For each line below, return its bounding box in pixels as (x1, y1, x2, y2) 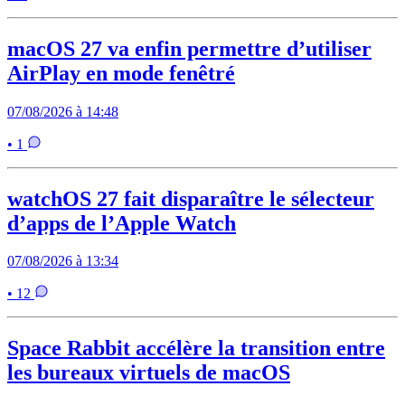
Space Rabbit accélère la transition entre (7, 336, 385, 361)
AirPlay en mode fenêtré (7, 61, 235, 85)
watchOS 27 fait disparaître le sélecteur (7, 186, 374, 211)
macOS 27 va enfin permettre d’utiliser (7, 36, 372, 61)
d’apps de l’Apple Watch (7, 211, 236, 235)
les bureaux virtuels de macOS (7, 361, 290, 385)
